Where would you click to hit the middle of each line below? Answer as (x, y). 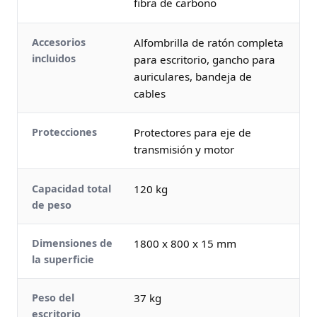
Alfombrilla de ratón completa (209, 42)
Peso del (53, 298)
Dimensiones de (72, 243)
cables (150, 93)
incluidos (54, 58)
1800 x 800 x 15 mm (185, 243)
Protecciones (64, 132)
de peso (52, 204)
